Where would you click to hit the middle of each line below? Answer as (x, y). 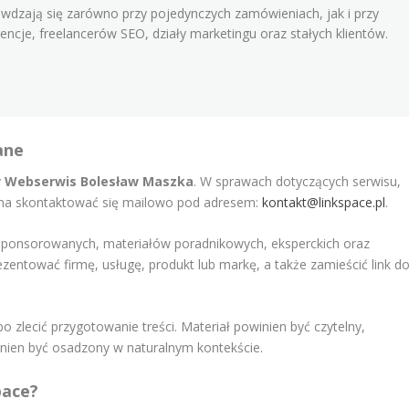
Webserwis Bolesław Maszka (100, 181)
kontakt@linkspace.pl (324, 202)
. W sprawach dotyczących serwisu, (298, 181)
